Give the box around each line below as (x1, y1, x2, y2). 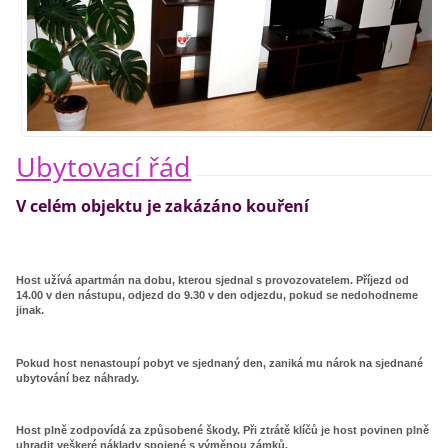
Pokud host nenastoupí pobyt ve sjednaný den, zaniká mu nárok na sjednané (16, 356, 424, 369)
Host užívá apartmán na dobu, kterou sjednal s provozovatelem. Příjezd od (16, 274, 410, 287)
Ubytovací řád (16, 148, 192, 186)
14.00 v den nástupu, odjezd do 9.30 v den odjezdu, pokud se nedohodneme (16, 289, 419, 302)
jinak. (16, 304, 45, 317)
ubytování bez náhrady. (16, 371, 140, 384)
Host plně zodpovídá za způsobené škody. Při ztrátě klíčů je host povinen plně (16, 424, 430, 437)
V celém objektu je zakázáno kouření (16, 195, 310, 218)
